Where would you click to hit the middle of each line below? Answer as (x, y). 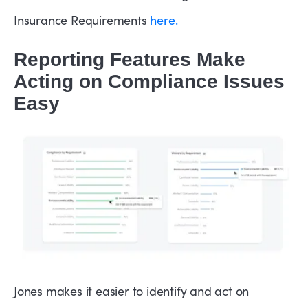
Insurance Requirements (82, 20)
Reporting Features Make (130, 60)
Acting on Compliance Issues (149, 82)
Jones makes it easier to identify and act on (132, 290)
